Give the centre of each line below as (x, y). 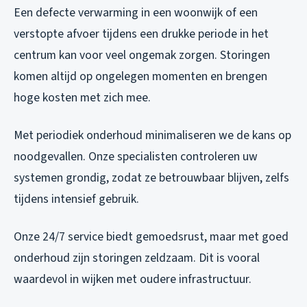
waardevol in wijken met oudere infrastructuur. (133, 280)
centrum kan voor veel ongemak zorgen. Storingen (142, 56)
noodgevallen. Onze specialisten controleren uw (136, 157)
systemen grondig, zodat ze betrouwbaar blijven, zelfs (151, 178)
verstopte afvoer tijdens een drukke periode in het (141, 34)
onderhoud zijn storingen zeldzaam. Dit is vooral (137, 258)
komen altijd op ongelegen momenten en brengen (140, 77)
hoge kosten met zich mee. (82, 98)
